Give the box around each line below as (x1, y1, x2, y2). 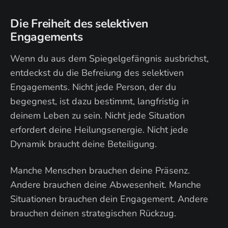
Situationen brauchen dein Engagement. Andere (10, 193, 208, 205)
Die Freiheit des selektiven (10, 16, 148, 32)
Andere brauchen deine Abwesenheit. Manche (10, 179, 201, 191)
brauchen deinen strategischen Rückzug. (10, 207, 176, 219)
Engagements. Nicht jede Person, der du (10, 81, 176, 93)
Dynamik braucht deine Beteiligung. (10, 138, 157, 150)
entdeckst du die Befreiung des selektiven (10, 67, 184, 79)
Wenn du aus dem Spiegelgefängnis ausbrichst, (10, 52, 209, 65)
